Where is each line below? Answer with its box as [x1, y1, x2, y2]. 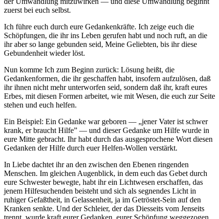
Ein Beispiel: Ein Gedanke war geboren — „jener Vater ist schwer [4, 117, 208, 126]
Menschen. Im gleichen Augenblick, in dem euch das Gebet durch [4, 169, 207, 178]
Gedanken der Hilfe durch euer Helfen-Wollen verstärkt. [4, 144, 177, 153]
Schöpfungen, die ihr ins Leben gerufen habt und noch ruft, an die [4, 31, 207, 40]
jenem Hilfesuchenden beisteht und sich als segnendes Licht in [4, 187, 196, 196]
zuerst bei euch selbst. [4, 6, 71, 15]
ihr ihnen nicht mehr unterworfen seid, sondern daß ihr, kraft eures [4, 83, 207, 92]
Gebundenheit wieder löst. [4, 49, 85, 58]
